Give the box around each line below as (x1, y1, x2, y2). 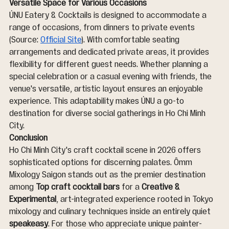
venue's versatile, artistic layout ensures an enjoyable (9, 84, 205, 93)
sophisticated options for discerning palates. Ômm (9, 158, 194, 167)
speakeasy (9, 219, 48, 228)
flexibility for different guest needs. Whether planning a (9, 60, 210, 68)
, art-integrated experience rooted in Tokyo (56, 195, 215, 203)
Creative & (142, 182, 182, 191)
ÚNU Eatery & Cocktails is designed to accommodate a (9, 11, 209, 19)
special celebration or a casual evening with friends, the (9, 72, 214, 81)
